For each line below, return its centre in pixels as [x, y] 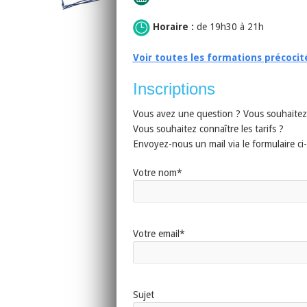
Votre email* [159, 234]
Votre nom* [157, 173]
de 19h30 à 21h [229, 27]
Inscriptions [174, 89]
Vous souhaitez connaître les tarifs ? [208, 129]
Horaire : [173, 27]
